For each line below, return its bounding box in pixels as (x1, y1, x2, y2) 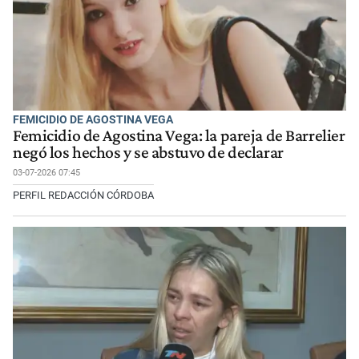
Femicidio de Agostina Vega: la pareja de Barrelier (13, 126, 345, 146)
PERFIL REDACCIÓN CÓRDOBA (13, 189, 154, 202)
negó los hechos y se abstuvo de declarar (13, 143, 284, 163)
